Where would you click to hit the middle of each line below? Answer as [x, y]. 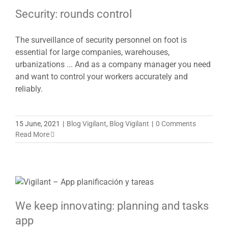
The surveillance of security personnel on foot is [101, 40]
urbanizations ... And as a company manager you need [113, 64]
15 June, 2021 [38, 123]
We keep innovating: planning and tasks [112, 206]
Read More [32, 134]
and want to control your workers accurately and [102, 76]
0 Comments [176, 123]
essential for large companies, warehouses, [92, 52]
